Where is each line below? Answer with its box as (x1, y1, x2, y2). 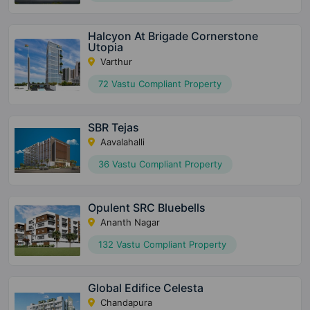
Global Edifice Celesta (88, 281, 204, 295)
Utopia (88, 40, 124, 55)
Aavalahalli (98, 136, 145, 148)
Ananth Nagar (98, 217, 161, 228)
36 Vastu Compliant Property (98, 158, 223, 170)
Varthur (98, 56, 133, 68)
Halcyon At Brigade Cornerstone (88, 29, 259, 44)
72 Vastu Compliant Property (98, 78, 222, 90)
